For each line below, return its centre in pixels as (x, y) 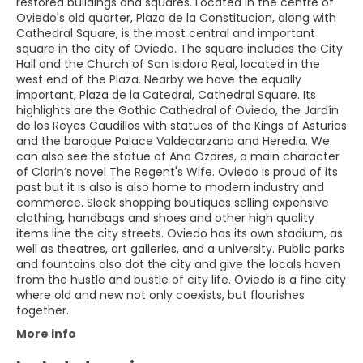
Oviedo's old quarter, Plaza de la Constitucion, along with (176, 17)
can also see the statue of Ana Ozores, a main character (178, 156)
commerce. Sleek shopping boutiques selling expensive (173, 202)
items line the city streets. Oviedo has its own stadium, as (179, 233)
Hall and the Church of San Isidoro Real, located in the (168, 64)
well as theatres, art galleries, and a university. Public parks (180, 248)
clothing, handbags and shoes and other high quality (165, 218)
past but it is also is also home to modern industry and (170, 187)
